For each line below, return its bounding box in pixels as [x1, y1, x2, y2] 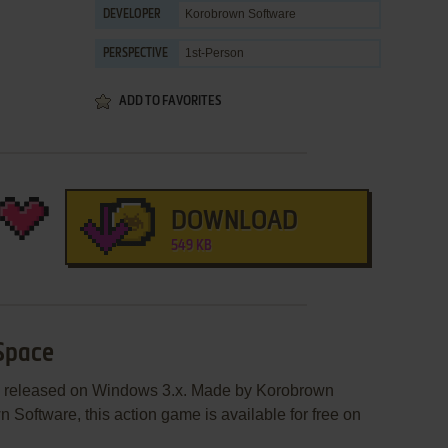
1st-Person [185, 46, 244, 60]
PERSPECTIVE [103, 48, 168, 60]
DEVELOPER [103, 9, 161, 21]
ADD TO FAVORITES [119, 95, 221, 108]
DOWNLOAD [170, 209, 298, 235]
